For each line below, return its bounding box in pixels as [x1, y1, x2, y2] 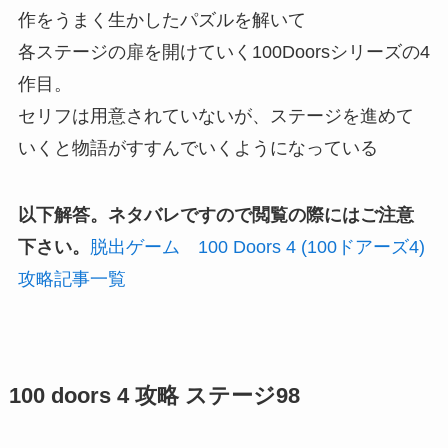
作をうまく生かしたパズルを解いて [17, 9, 306, 30]
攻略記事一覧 [17, 269, 126, 290]
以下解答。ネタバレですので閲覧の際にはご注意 [17, 205, 414, 226]
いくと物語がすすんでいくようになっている [17, 137, 378, 158]
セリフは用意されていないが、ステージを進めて [17, 105, 414, 126]
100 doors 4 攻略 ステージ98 [8, 384, 300, 409]
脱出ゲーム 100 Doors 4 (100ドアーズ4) [89, 237, 425, 258]
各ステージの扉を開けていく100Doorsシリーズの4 [17, 41, 430, 62]
